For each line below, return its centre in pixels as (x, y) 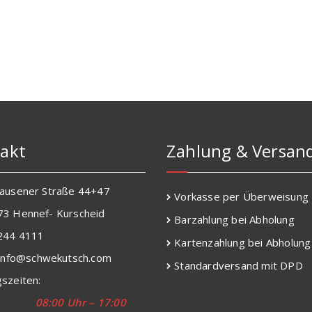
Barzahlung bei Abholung (234, 220)
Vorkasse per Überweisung (242, 197)
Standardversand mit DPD (239, 266)
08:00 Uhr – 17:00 (80, 303)
